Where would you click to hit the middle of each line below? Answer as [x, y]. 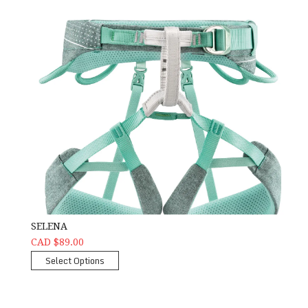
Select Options [75, 261]
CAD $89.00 [57, 242]
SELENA [49, 227]
